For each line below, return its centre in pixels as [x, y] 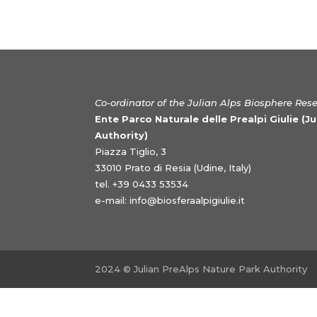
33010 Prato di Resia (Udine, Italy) [173, 168]
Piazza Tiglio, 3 [131, 152]
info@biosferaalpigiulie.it [188, 201]
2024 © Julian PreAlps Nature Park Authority [201, 269]
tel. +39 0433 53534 [142, 184]
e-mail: [113, 201]
